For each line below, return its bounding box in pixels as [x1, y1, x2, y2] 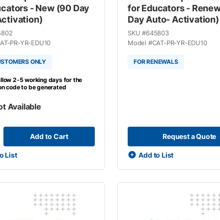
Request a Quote [163, 132, 217, 140]
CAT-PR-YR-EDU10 [152, 38, 207, 47]
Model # [127, 38, 152, 47]
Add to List [138, 150, 174, 159]
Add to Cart [29, 132, 68, 140]
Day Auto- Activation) [127, 14, 219, 25]
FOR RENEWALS [133, 58, 178, 65]
